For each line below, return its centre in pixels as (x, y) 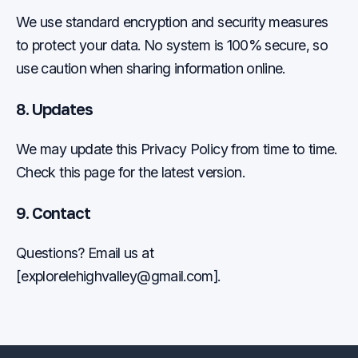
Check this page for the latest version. (131, 172)
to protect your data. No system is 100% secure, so (172, 45)
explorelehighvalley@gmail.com (117, 276)
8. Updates (54, 109)
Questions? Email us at (85, 253)
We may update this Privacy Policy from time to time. (177, 149)
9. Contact (53, 213)
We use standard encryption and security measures (172, 22)
